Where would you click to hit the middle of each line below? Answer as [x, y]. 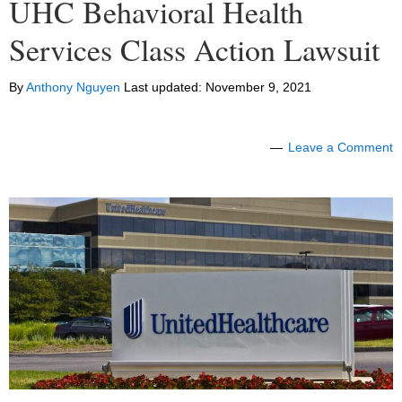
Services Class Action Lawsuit [194, 50]
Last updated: [163, 87]
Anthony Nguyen [73, 87]
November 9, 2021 [258, 87]
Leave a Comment [341, 148]
